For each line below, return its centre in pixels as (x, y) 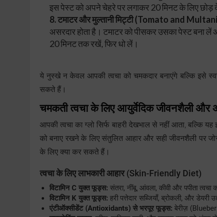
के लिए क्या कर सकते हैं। (75, 152)
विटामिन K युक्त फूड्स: (79, 198)
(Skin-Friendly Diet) (163, 173)
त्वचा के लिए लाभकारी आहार (82, 173)
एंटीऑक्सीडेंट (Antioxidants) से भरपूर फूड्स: (111, 209)
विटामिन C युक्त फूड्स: (79, 188)
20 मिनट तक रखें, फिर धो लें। (94, 44)
